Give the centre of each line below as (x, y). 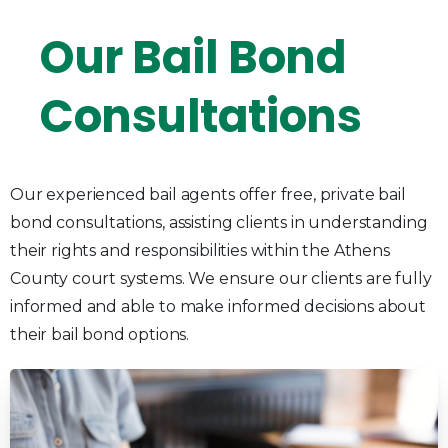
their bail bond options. (100, 335)
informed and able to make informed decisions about (218, 307)
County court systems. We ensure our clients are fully (221, 279)
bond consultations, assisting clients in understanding (219, 223)
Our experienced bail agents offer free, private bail (208, 195)
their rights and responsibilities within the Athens (200, 251)
